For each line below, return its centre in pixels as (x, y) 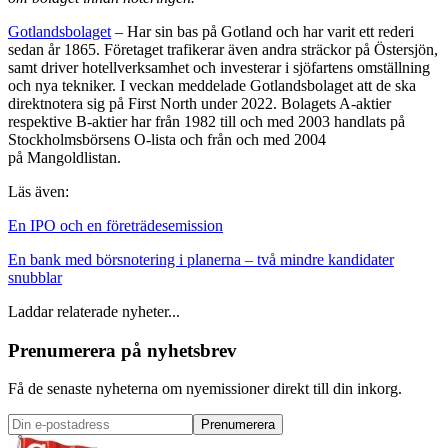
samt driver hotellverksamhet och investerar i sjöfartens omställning (219, 67)
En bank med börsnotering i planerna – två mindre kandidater (201, 259)
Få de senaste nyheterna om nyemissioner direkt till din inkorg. (205, 389)
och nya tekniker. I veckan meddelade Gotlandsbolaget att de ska (212, 85)
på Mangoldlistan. (64, 157)
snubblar (35, 277)
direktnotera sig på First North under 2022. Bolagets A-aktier (199, 103)
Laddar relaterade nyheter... (94, 311)
